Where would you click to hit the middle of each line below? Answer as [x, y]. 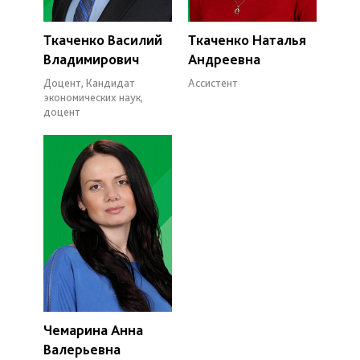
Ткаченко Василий [103, 39]
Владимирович [91, 59]
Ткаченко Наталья [247, 39]
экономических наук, [93, 97]
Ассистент [213, 82]
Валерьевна [82, 349]
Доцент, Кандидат [89, 82]
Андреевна [224, 59]
